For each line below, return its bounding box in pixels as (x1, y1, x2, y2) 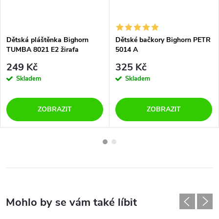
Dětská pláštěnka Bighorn (6, 35, 88, 45)
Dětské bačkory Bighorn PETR (115, 35, 211, 45)
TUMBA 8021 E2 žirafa (6, 45, 79, 55)
